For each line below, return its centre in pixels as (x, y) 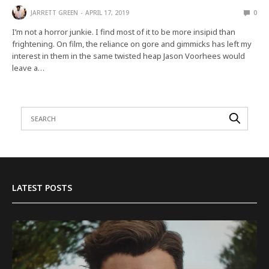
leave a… (29, 68)
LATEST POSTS (42, 187)
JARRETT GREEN (54, 12)
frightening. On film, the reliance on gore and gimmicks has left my (132, 44)
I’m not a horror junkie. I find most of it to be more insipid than (124, 32)
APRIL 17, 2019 (107, 12)
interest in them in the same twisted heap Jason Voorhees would (129, 56)
